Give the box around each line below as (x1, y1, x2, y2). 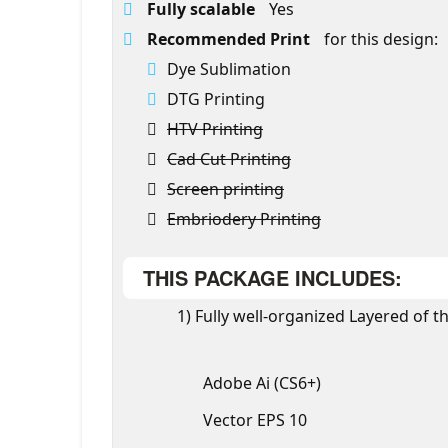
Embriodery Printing (167, 208, 321, 230)
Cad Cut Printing (167, 148, 291, 170)
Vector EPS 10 (203, 409, 307, 431)
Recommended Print (147, 28, 314, 50)
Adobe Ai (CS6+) (203, 372, 321, 394)
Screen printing (167, 178, 284, 200)
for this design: (324, 28, 438, 50)
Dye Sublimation (167, 58, 291, 80)
